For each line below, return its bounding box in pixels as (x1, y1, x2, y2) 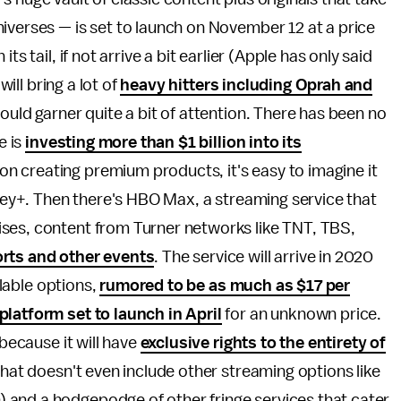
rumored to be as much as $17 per (99, 277, 351, 295)
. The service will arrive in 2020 (154, 248, 374, 267)
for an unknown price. (221, 305, 382, 324)
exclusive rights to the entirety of (140, 334, 386, 353)
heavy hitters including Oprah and (120, 76, 373, 95)
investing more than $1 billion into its (25, 133, 302, 152)
